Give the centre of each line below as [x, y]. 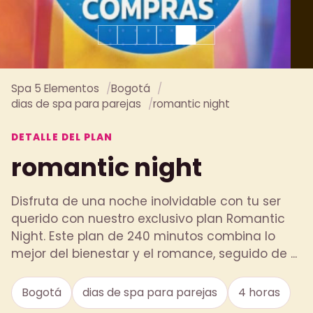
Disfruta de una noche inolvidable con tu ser [146, 201]
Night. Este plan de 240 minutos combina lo [143, 236]
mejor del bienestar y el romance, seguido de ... [154, 253]
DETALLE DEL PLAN [62, 137]
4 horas [259, 292]
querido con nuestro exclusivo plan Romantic [148, 218]
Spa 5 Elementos [55, 88]
